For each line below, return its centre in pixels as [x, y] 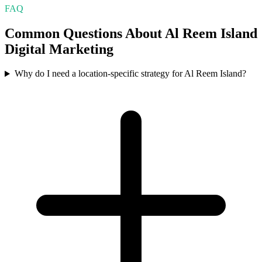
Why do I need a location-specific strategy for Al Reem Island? [130, 74]
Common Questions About [85, 33]
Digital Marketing [59, 49]
